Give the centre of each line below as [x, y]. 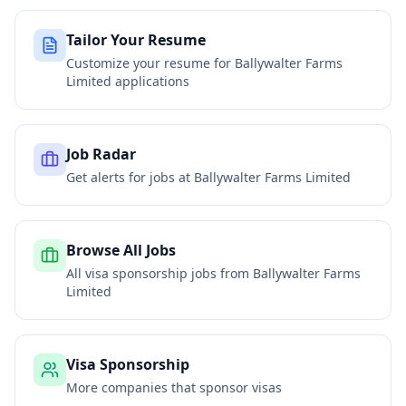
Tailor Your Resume [136, 40]
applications [150, 81]
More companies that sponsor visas [174, 387]
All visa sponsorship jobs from [159, 273]
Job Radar [101, 154]
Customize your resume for [150, 63]
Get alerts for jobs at [130, 177]
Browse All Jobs [121, 250]
